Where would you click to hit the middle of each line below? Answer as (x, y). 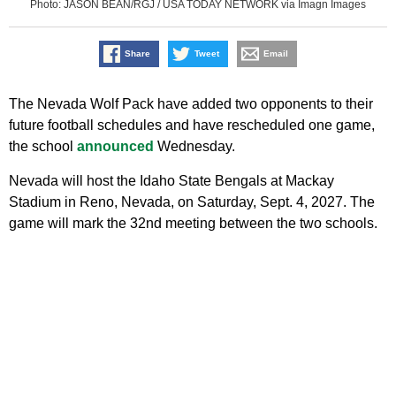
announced (115, 147)
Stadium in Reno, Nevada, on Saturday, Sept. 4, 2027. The (192, 202)
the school (43, 147)
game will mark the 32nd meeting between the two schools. (193, 224)
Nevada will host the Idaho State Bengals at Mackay (171, 181)
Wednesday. (194, 147)
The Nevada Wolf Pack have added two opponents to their (191, 104)
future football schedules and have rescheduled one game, (192, 126)
